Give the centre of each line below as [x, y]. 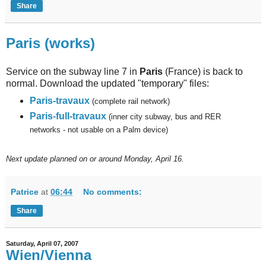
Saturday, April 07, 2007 [42, 243]
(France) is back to [203, 71]
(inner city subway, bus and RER [164, 116]
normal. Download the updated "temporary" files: [107, 83]
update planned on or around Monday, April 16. [104, 159]
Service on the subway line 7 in [73, 71]
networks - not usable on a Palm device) [99, 129]
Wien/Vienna [49, 255]
